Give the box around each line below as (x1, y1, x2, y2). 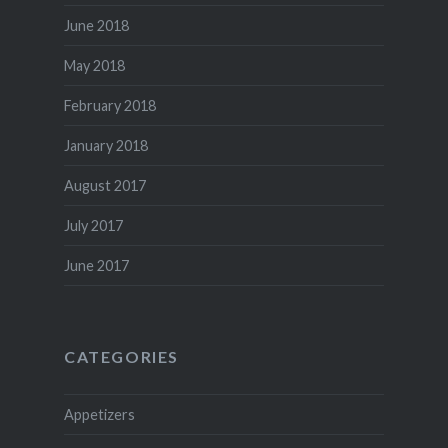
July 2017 (63, 217, 123, 235)
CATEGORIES (63, 347, 179, 367)
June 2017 (63, 257, 129, 275)
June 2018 (63, 17, 129, 35)
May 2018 (63, 57, 125, 75)
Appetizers (63, 406, 135, 424)
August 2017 (63, 177, 146, 195)
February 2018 (63, 97, 156, 115)
